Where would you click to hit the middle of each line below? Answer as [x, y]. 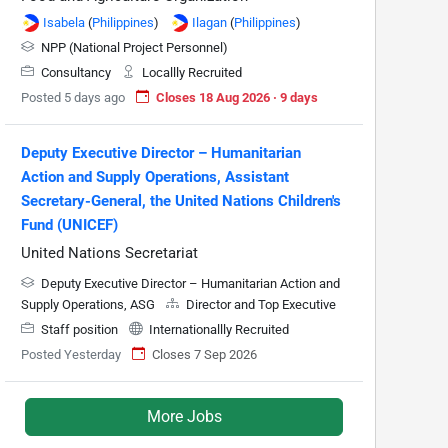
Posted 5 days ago [73, 97]
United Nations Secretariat [109, 252]
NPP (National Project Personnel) [133, 47]
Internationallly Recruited [217, 329]
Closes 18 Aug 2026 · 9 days [237, 97]
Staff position [79, 329]
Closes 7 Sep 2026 [204, 354]
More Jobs [184, 416]
